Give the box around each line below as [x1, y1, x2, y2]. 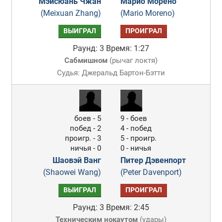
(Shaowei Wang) [43, 167, 102, 177]
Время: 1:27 [106, 44, 149, 53]
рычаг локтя [111, 56, 155, 65]
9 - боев [120, 114, 148, 123]
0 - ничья [120, 144, 152, 153]
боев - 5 [74, 114, 102, 123]
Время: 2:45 [106, 203, 149, 212]
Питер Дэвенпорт [120, 156, 186, 165]
